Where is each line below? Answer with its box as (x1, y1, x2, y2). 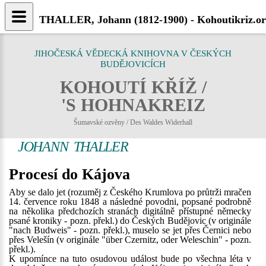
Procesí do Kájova (9, 166, 130, 183)
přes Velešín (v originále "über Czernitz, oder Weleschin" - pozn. (9, 235, 251, 245)
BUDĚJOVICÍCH (100, 59, 166, 69)
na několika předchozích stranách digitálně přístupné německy (9, 206, 251, 216)
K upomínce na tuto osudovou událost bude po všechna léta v (9, 254, 251, 264)
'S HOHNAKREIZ (61, 95, 205, 115)
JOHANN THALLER (18, 139, 128, 154)
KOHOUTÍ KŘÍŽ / (59, 77, 207, 97)
